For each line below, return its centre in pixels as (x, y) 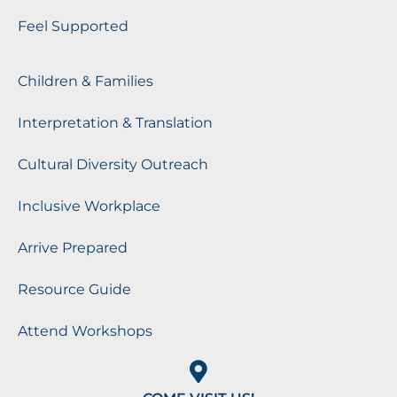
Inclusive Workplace (89, 206)
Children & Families (86, 81)
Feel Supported (73, 26)
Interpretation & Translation (115, 122)
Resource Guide (74, 289)
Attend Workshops (85, 331)
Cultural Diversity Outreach (113, 164)
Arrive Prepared (73, 247)
